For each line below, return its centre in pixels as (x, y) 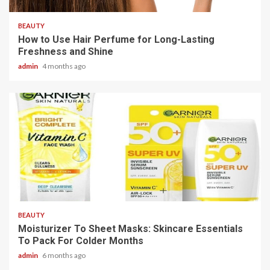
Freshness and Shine (66, 52)
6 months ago (64, 256)
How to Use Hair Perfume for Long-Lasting (116, 40)
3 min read (36, 187)
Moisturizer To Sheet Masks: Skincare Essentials (130, 229)
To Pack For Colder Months (81, 241)
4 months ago (64, 66)
